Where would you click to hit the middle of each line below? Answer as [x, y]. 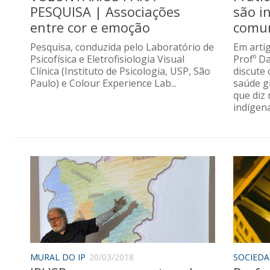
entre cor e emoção [90, 27]
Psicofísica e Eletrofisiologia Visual [107, 59]
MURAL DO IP [58, 257]
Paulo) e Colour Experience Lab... [103, 83]
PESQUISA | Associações [105, 11]
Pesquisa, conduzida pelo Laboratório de [122, 47]
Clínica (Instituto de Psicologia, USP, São [120, 71]
